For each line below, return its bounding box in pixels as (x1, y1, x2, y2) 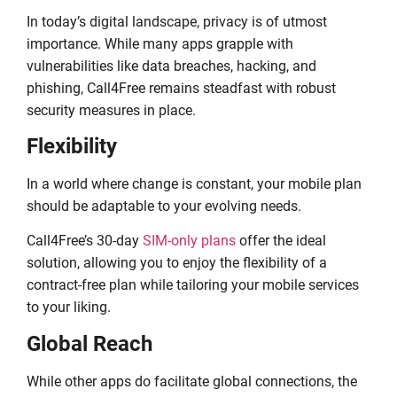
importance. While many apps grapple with (27, 35, 293, 52)
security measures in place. (27, 101, 196, 119)
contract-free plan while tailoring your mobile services (27, 276, 359, 294)
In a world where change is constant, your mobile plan (27, 175, 362, 193)
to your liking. (27, 299, 111, 316)
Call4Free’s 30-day (27, 232, 143, 250)
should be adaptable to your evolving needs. (27, 198, 301, 215)
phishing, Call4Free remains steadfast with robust (27, 79, 336, 97)
